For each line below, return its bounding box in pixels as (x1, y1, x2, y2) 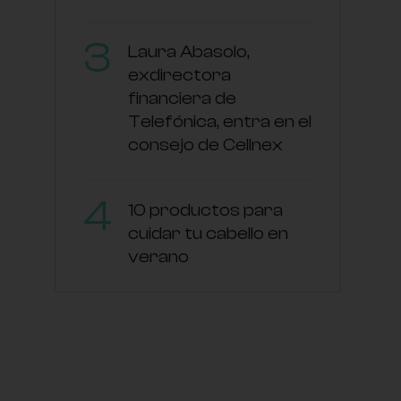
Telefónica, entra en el (127, 110, 311, 132)
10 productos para (127, 199, 283, 220)
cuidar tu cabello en (127, 222, 288, 243)
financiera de (127, 87, 236, 108)
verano (127, 245, 189, 267)
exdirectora (127, 64, 231, 85)
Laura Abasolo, (127, 40, 250, 62)
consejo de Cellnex (127, 133, 283, 155)
